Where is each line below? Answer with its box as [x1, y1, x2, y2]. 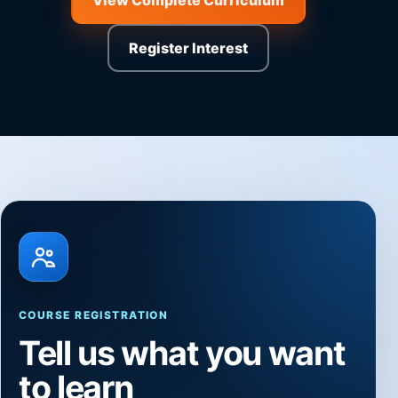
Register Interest [129, 39, 248, 58]
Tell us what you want [19, 333, 346, 374]
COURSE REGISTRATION [19, 308, 169, 322]
